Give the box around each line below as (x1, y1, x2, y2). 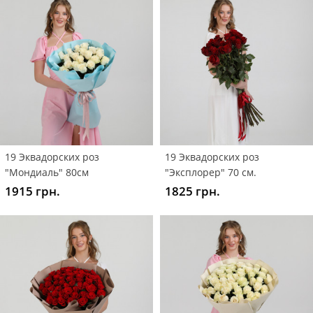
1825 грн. (165, 182, 220, 199)
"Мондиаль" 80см (5, 165, 89, 179)
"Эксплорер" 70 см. (165, 165, 256, 179)
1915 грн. (5, 182, 60, 199)
